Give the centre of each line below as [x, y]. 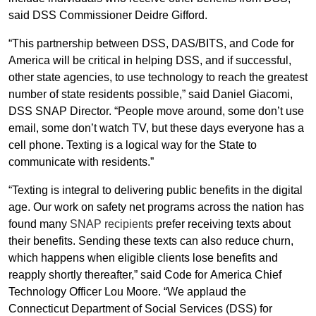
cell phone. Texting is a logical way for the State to [133, 145]
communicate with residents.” [83, 162]
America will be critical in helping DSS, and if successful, [150, 60]
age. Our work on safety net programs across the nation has [156, 207]
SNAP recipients [111, 224]
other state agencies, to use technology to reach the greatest [158, 77]
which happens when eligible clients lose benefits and [143, 258]
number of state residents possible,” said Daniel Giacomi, [151, 94]
